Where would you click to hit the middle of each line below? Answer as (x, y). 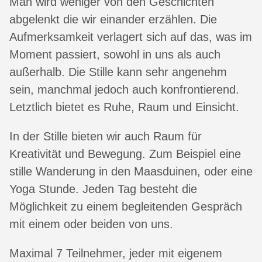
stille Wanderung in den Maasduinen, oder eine (131, 172)
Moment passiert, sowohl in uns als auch (115, 55)
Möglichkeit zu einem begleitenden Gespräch (126, 207)
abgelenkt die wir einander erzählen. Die (113, 20)
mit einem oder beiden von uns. (91, 224)
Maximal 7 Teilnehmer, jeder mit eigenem (116, 254)
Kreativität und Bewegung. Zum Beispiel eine (125, 154)
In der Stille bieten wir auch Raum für (106, 137)
